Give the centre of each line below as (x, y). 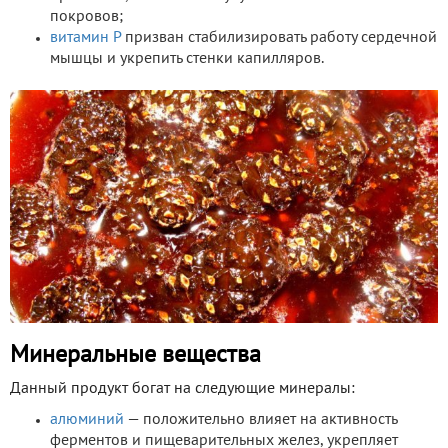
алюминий (87, 420)
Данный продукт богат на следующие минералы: (182, 389)
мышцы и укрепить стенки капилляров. (187, 59)
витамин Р (85, 38)
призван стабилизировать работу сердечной (279, 38)
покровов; (86, 17)
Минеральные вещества (135, 356)
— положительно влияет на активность (260, 420)
